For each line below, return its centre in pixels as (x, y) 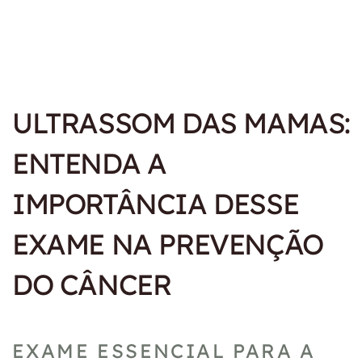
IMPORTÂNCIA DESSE (156, 203)
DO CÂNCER (92, 284)
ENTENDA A (89, 163)
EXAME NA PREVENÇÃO (168, 244)
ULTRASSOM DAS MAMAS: (181, 122)
